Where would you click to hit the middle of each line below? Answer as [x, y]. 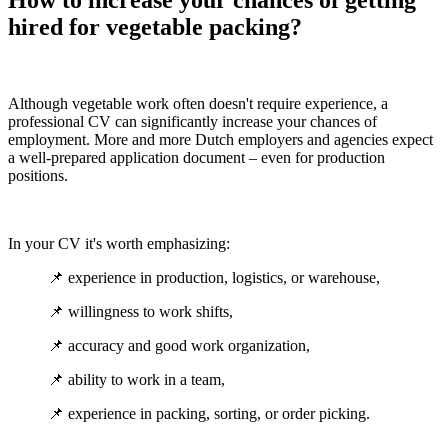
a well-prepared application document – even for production [196, 158]
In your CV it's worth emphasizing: [119, 244]
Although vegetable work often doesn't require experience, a [198, 104]
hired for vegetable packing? [155, 27]
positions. [38, 176]
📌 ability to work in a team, [136, 380]
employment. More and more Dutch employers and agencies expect [220, 140]
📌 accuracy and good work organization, [179, 346]
